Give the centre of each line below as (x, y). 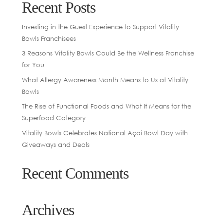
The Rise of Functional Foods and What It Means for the (106, 106)
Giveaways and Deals (55, 144)
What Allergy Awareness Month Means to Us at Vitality (105, 80)
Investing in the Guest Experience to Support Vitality (100, 27)
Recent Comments (75, 173)
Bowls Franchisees (49, 38)
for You (33, 65)
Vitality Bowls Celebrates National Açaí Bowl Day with (105, 133)
